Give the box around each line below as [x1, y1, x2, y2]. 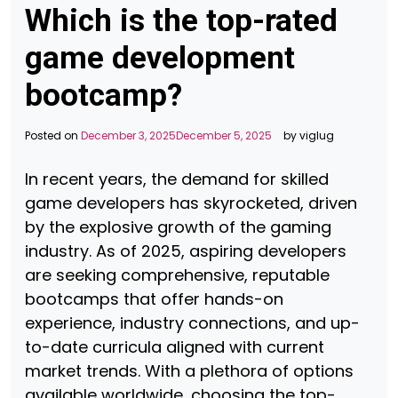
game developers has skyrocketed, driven [25, 192, 357, 214]
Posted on [25, 128, 81, 143]
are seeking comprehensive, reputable [25, 264, 330, 286]
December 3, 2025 [81, 128, 176, 143]
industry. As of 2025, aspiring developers [25, 240, 346, 262]
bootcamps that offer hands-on [25, 288, 283, 310]
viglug [299, 128, 334, 143]
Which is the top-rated [25, 3, 338, 39]
